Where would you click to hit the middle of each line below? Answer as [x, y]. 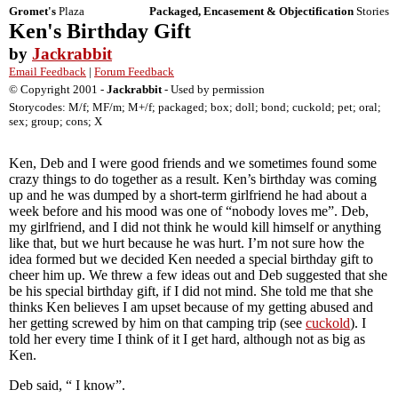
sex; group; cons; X [56, 121]
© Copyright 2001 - [58, 89]
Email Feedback [48, 72]
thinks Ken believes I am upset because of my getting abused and [191, 307]
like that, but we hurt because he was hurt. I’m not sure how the [187, 243]
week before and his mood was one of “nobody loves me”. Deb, [189, 211]
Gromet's [32, 11]
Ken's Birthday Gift [100, 31]
